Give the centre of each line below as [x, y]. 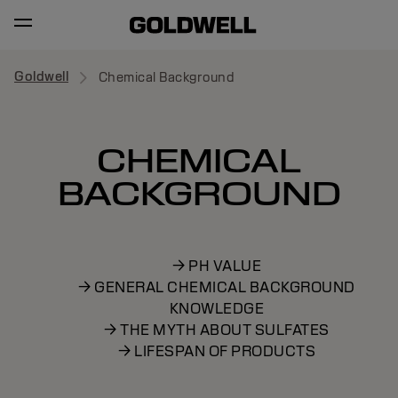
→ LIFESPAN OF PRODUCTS [217, 351]
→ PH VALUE [217, 266]
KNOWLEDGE [217, 309]
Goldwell [41, 77]
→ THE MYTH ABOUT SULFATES [217, 330]
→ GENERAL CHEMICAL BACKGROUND [217, 287]
